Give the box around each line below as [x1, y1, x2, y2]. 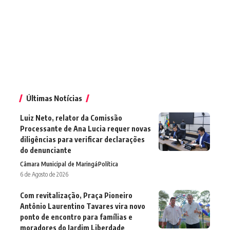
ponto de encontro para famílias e [20, 212, 132, 221]
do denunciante [20, 145, 71, 155]
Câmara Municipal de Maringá [20, 160, 98, 168]
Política [98, 160, 118, 168]
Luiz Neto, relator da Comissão [20, 113, 122, 122]
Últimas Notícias [26, 93, 82, 103]
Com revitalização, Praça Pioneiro [20, 190, 132, 200]
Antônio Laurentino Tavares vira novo [20, 201, 145, 210]
